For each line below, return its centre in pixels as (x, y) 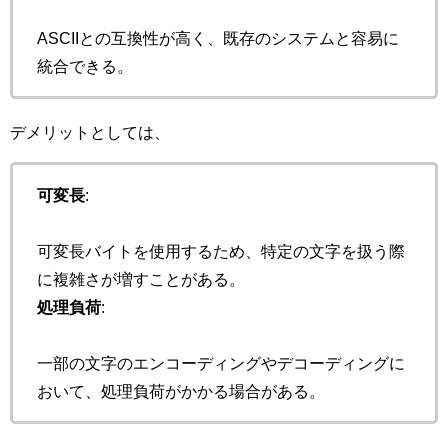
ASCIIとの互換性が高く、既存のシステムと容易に (218, 38)
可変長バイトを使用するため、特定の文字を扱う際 (221, 251)
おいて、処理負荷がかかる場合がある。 (181, 391)
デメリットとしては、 (90, 132)
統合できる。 (85, 66)
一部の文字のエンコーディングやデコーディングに (221, 363)
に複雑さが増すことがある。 (141, 279)
